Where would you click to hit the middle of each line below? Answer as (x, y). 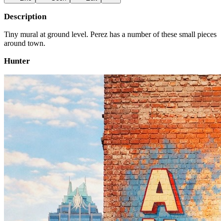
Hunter (17, 61)
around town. (25, 43)
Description (25, 17)
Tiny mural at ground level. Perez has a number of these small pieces (110, 34)
